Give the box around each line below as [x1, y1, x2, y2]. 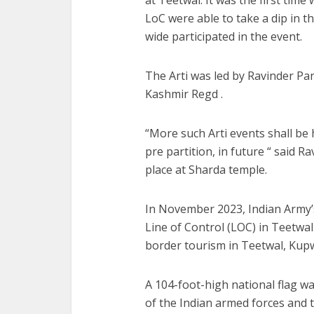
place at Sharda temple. [145, 161, 267, 177]
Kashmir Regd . [145, 86, 223, 102]
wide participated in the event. [145, 28, 302, 44]
